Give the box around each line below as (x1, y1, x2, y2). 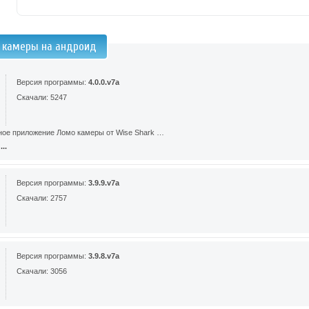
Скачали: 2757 (17, 194, 67, 202)
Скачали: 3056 (17, 267, 67, 275)
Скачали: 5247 (17, 93, 67, 101)
